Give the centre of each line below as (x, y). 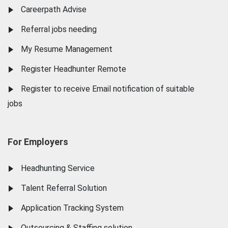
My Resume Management (67, 49)
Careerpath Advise (54, 9)
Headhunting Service (58, 168)
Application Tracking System (72, 208)
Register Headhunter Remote (74, 69)
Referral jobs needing (59, 29)
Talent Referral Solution (64, 188)
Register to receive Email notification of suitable (108, 89)
